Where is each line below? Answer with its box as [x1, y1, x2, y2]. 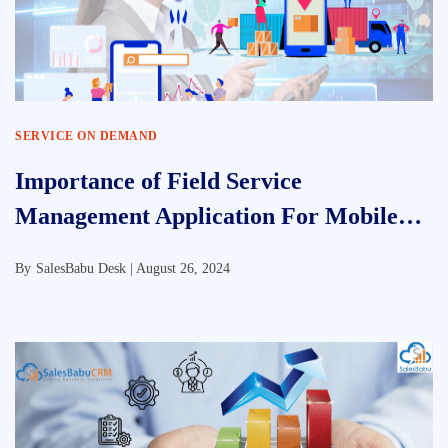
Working [15, 238, 106, 264]
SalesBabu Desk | [36, 261, 136, 276]
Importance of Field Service [15, 168, 302, 194]
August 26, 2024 [136, 261, 230, 276]
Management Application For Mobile [15, 203, 398, 229]
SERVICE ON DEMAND [15, 129, 158, 143]
